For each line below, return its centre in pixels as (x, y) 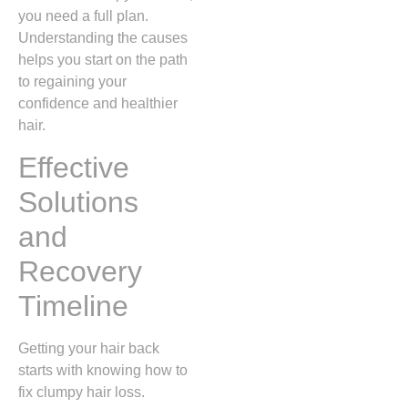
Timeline (73, 306)
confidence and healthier (98, 104)
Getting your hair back (89, 348)
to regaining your (72, 82)
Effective (74, 167)
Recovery (80, 271)
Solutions (78, 202)
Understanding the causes (103, 38)
